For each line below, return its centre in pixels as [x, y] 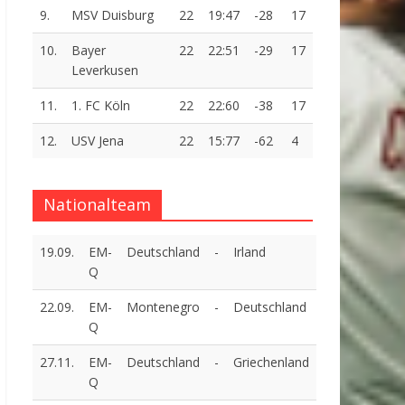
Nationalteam [97, 204]
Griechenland [271, 362]
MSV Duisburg [113, 15]
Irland [250, 252]
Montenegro [163, 307]
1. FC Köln [101, 105]
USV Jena [98, 141]
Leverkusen [105, 70]
